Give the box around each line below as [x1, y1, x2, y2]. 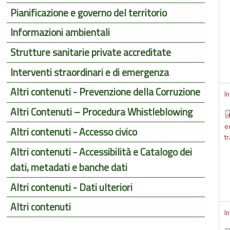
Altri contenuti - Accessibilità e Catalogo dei [10, 144, 193, 160]
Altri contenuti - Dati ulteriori [10, 179, 133, 195]
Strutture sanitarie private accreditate [10, 45, 171, 61]
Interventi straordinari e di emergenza [10, 65, 169, 81]
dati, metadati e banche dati [10, 159, 128, 175]
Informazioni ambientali [10, 25, 110, 41]
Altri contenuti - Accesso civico [10, 124, 138, 140]
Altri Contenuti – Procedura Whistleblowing [10, 104, 193, 120]
